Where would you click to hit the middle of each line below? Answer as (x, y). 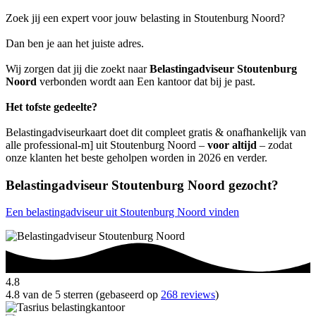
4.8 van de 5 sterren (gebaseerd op (83, 295)
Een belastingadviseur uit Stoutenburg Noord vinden (122, 212)
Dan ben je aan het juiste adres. (75, 43)
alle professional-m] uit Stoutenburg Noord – (107, 145)
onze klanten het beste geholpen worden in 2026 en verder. (136, 157)
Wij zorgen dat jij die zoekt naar (78, 68)
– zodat (274, 145)
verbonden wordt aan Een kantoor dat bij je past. (146, 81)
